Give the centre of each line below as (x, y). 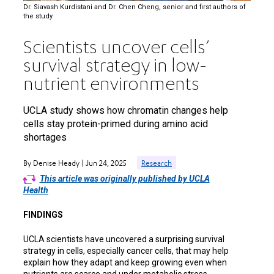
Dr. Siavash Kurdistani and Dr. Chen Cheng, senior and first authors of (135, 7)
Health (36, 190)
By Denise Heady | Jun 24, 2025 (76, 163)
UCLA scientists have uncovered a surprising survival (124, 239)
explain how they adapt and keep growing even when (125, 262)
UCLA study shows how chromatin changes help (126, 110)
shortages (45, 137)
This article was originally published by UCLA (124, 178)
